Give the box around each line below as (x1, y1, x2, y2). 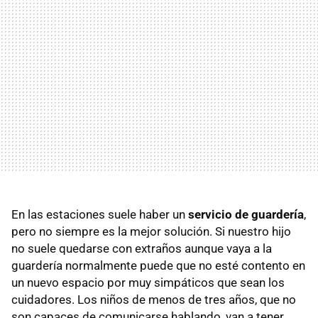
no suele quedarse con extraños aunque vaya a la (11, 241, 272, 256)
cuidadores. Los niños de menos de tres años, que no (11, 292, 296, 307)
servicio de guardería (188, 207, 304, 221)
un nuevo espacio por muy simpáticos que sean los (11, 275, 285, 290)
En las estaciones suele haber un (11, 207, 188, 221)
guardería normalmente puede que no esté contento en (11, 258, 305, 273)
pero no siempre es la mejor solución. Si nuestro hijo (11, 224, 291, 238)
